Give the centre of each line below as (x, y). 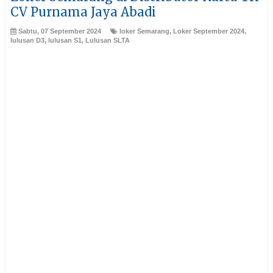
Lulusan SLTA (108, 40)
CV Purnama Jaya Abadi (83, 12)
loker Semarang (144, 31)
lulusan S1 (65, 40)
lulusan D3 (27, 40)
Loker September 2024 (209, 31)
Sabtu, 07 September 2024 (60, 31)
